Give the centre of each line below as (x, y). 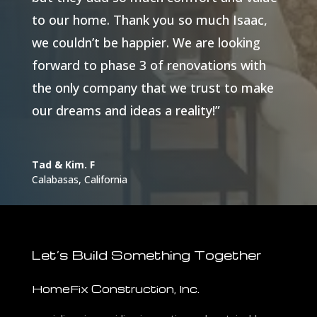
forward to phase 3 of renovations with (149, 65)
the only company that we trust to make (152, 88)
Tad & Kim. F (63, 165)
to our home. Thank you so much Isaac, (149, 20)
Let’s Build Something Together (146, 255)
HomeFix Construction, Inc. (115, 289)
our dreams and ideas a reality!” (126, 111)
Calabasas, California (79, 180)
